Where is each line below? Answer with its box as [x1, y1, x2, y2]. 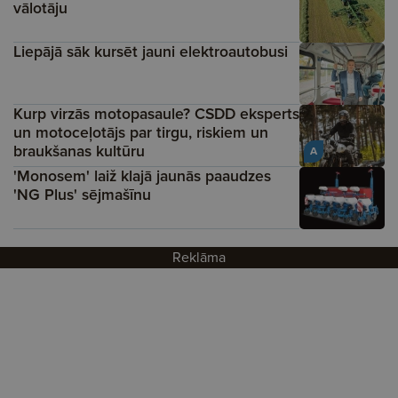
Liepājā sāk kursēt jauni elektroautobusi [13, 40, 288, 64]
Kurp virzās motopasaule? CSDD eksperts [13, 102, 299, 126]
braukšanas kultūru [13, 139, 145, 163]
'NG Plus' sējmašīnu [13, 183, 151, 207]
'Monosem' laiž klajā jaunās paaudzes [13, 164, 271, 188]
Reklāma [172, 247, 226, 268]
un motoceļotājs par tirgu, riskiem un [13, 121, 268, 145]
